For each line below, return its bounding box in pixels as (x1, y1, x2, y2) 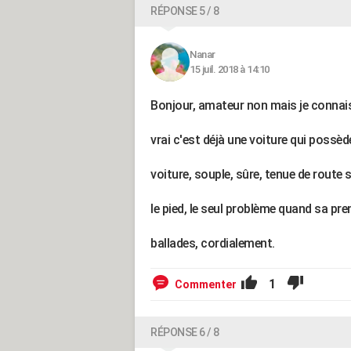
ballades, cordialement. (150, 236, 275, 251)
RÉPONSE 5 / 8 (150, 5, 219, 17)
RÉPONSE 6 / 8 (150, 326, 219, 338)
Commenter (175, 278, 237, 291)
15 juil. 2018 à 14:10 (190, 63, 270, 75)
